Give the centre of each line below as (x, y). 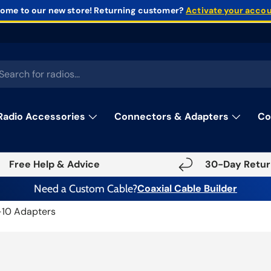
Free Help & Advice (54, 165)
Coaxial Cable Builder (187, 189)
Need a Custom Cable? (86, 189)
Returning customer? (139, 11)
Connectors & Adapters (171, 117)
